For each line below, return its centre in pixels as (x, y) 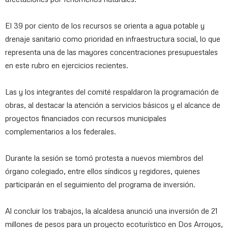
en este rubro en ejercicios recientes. (67, 65)
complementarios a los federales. (61, 132)
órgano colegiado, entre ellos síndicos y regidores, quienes (103, 171)
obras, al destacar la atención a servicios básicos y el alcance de (113, 105)
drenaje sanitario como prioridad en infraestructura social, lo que (113, 39)
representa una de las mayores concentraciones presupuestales (111, 52)
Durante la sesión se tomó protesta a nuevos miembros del (104, 158)
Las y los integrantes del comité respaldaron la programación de (112, 92)
